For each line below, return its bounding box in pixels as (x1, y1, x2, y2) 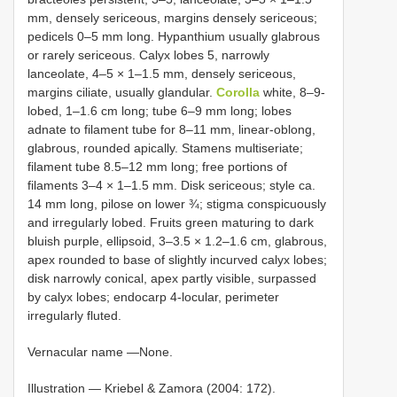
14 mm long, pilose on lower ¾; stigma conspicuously (27, 197, 326, 212)
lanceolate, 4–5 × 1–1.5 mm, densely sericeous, (27, 66, 296, 82)
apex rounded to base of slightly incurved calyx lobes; (27, 253, 327, 268)
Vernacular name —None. (27, 345, 173, 360)
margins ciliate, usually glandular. (27, 85, 216, 100)
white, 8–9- (260, 85, 325, 100)
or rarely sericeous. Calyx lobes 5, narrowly (27, 48, 269, 63)
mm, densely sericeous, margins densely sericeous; (27, 11, 317, 26)
